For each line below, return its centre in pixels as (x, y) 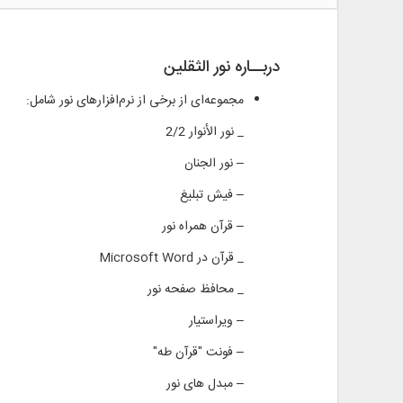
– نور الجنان (214, 163)
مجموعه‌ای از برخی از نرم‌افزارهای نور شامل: (134, 100)
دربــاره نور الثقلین (221, 67)
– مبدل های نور (205, 384)
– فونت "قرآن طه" (198, 352)
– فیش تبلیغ (211, 195)
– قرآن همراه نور (202, 226)
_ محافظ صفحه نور (195, 289)
